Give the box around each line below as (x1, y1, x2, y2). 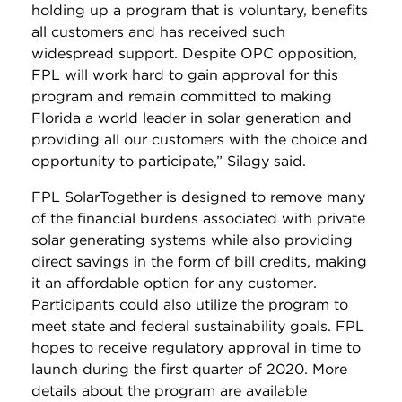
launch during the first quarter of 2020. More (31, 360, 347, 378)
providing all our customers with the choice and (31, 130, 368, 148)
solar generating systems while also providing (31, 231, 353, 249)
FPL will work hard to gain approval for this (31, 66, 338, 83)
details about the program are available (31, 381, 307, 399)
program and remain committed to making (31, 87, 332, 105)
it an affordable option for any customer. (31, 274, 317, 292)
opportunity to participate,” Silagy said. (31, 152, 306, 170)
